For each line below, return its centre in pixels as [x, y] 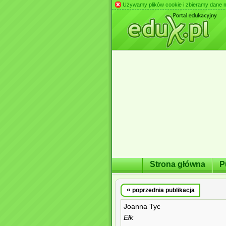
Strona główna [178, 164]
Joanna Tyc [142, 207]
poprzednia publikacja [162, 190]
